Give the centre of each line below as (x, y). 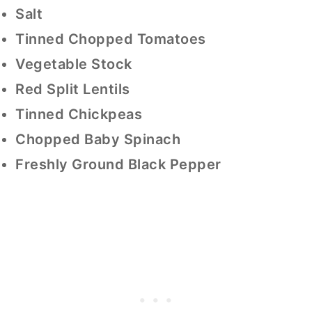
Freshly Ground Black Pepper (118, 164)
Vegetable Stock (74, 64)
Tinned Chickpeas (79, 114)
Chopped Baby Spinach (98, 139)
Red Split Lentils (73, 89)
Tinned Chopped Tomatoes (111, 39)
